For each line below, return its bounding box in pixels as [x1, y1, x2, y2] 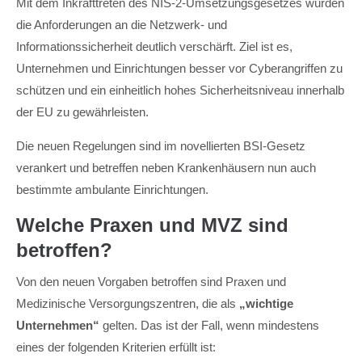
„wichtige [239, 297, 293, 310]
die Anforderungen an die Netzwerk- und [16, 18, 227, 32]
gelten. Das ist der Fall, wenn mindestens [99, 318, 319, 332]
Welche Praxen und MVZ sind [16, 214, 288, 236]
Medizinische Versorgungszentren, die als [16, 297, 239, 310]
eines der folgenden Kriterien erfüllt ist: [16, 340, 216, 354]
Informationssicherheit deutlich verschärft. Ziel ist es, [16, 40, 293, 53]
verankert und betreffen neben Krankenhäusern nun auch [16, 161, 316, 175]
